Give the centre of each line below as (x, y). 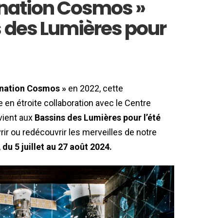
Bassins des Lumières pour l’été (98, 118)
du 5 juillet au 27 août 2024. (57, 147)
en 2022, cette (95, 89)
